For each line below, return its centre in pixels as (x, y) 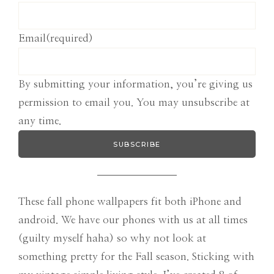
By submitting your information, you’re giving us (135, 84)
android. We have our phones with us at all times (133, 220)
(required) (69, 39)
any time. (40, 121)
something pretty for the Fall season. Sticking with (136, 257)
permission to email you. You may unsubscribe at (134, 103)
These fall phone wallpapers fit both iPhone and (130, 202)
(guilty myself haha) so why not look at (112, 239)
